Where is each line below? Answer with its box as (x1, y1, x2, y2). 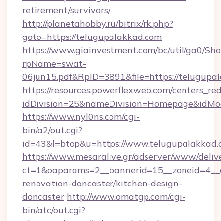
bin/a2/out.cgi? (22, 124, 82, 136)
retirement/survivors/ (22, 4, 110, 16)
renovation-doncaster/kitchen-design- (22, 178, 182, 189)
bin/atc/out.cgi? (22, 204, 85, 216)
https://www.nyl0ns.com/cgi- (22, 111, 140, 122)
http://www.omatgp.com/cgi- (67, 191, 185, 202)
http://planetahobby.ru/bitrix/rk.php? (22, 18, 173, 29)
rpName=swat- (22, 58, 86, 69)
